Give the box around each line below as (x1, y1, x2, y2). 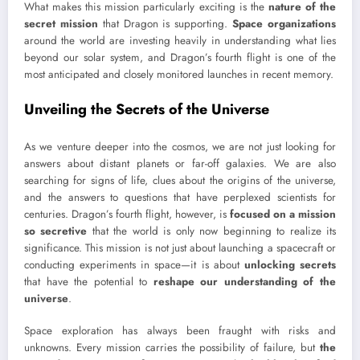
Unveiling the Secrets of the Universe (24, 98, 269, 120)
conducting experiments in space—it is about (24, 257, 244, 272)
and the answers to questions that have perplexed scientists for (24, 190, 336, 205)
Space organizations (232, 16, 337, 32)
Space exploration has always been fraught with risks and (24, 323, 336, 339)
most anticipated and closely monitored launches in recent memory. (24, 67, 333, 83)
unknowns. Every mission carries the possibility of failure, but (24, 340, 320, 356)
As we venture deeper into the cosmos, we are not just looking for (24, 139, 336, 154)
